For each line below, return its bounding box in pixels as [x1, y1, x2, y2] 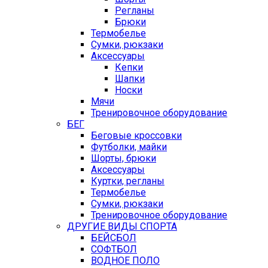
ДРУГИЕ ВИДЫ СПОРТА [67, 221, 177, 233]
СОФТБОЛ [91, 243, 137, 255]
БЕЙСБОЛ [91, 232, 136, 244]
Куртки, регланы [91, 175, 165, 187]
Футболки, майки [91, 141, 167, 153]
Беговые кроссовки [91, 130, 182, 142]
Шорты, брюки [91, 153, 156, 165]
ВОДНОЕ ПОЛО [91, 255, 160, 267]
